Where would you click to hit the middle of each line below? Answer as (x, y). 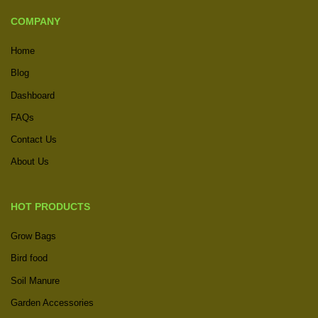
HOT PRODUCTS (50, 207)
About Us (30, 162)
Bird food (29, 258)
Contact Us (34, 139)
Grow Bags (33, 236)
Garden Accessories (52, 302)
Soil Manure (35, 280)
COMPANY (35, 22)
